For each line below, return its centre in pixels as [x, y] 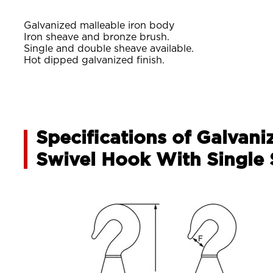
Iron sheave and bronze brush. [97, 37]
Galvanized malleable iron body [99, 26]
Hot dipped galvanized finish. [94, 60]
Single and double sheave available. [109, 49]
